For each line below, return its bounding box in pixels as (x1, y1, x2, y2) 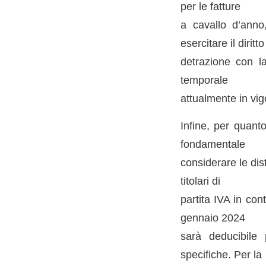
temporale (180, 73, 228, 86)
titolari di (180, 175, 220, 188)
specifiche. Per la (180, 248, 262, 261)
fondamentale (180, 138, 245, 151)
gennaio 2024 (180, 211, 245, 224)
